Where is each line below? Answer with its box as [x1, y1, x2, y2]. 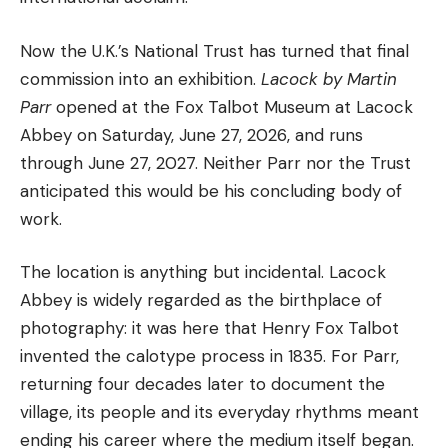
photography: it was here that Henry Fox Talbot [20, 317, 399, 340]
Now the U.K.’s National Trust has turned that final [20, 39, 409, 62]
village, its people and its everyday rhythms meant [20, 401, 419, 424]
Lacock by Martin [261, 67, 397, 90]
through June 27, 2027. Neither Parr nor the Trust [20, 151, 411, 174]
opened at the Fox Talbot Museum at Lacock [51, 95, 413, 118]
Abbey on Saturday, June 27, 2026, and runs [20, 123, 363, 146]
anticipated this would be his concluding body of [20, 179, 402, 202]
